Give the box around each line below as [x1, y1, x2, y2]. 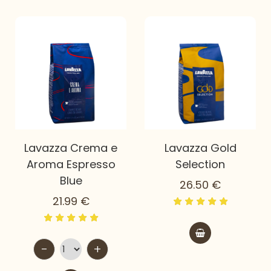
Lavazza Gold [164, 140, 237, 156]
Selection [175, 157, 225, 172]
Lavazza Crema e [24, 140, 117, 156]
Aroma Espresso [26, 157, 116, 172]
